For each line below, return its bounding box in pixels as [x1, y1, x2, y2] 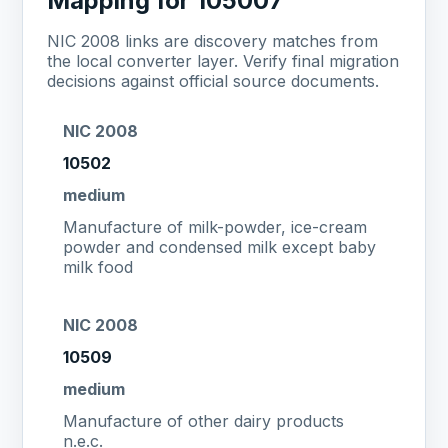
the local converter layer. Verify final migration [47, 51, 400, 72]
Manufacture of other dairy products [63, 410, 345, 431]
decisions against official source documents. [47, 71, 380, 92]
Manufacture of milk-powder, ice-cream [63, 217, 368, 237]
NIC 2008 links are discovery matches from [47, 31, 379, 52]
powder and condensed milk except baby [63, 237, 377, 257]
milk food [63, 257, 134, 277]
